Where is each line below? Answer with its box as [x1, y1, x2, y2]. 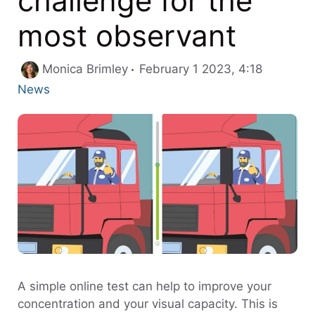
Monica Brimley [42, 61, 128, 76]
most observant [18, 17, 236, 53]
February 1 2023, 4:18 [139, 61, 262, 76]
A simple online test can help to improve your [18, 278, 271, 293]
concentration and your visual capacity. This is [18, 296, 278, 311]
